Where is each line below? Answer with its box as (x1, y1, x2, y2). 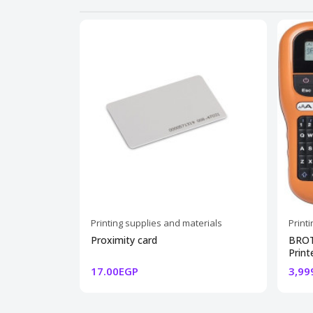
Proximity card (91, 233, 157, 247)
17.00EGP (91, 263, 138, 278)
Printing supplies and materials (91, 216, 222, 229)
